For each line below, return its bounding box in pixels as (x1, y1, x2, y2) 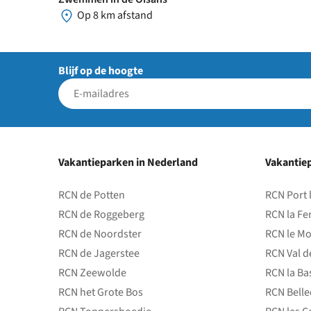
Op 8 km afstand (75, 7, 153, 23)
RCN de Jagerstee (58, 246, 140, 262)
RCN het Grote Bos (58, 285, 143, 301)
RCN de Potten (58, 187, 125, 203)
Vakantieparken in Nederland (58, 155, 198, 171)
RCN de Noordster (58, 226, 142, 242)
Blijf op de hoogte (58, 63, 143, 79)
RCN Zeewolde (58, 265, 126, 281)
